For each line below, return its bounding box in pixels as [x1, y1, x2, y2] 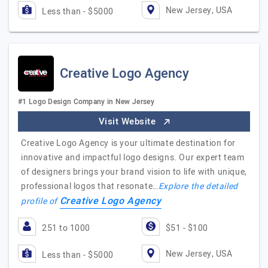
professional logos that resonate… [21, 180, 159, 193]
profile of [21, 195, 60, 208]
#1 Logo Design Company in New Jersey [18, 96, 154, 107]
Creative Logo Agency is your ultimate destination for [21, 137, 236, 150]
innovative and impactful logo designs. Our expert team [21, 151, 245, 164]
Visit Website [98, 115, 159, 128]
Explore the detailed [158, 180, 238, 193]
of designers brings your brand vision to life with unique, [21, 166, 247, 178]
